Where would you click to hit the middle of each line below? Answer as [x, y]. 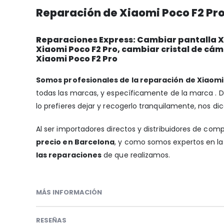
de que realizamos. [136, 155]
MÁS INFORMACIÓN [69, 192]
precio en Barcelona [75, 142]
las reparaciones [69, 155]
